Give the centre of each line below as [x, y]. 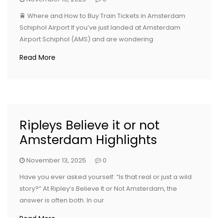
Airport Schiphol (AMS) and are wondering [86, 39]
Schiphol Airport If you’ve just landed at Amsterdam [100, 27]
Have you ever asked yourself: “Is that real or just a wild [106, 177]
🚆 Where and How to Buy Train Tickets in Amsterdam [102, 16]
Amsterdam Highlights [88, 140]
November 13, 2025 [56, 160]
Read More [37, 57]
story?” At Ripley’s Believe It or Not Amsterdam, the [98, 189]
